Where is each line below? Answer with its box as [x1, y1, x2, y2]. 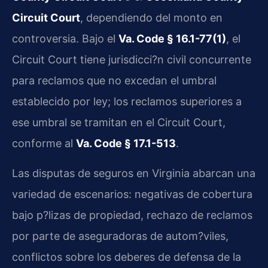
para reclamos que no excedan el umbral [12, 74, 217, 87]
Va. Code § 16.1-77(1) [118, 32, 226, 45]
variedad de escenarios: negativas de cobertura [12, 187, 252, 200]
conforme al [12, 137, 76, 150]
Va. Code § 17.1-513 [76, 137, 176, 150]
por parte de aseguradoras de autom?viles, [12, 229, 229, 242]
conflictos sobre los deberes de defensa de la [12, 250, 241, 263]
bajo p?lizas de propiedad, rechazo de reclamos [12, 208, 252, 221]
